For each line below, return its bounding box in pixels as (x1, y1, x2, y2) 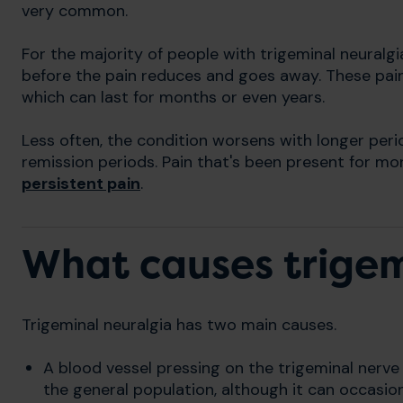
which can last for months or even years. (22, 85, 325, 108)
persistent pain (22, 172, 140, 194)
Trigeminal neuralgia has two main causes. (22, 313, 336, 336)
